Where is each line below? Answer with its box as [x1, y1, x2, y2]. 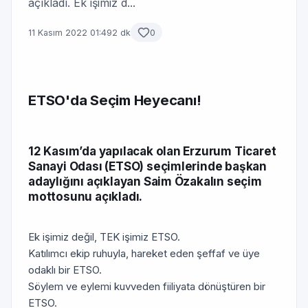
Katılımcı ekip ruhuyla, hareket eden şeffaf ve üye [28, 247, 260, 260]
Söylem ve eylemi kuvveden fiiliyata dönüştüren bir [28, 280, 265, 293]
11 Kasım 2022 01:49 [28, 27, 112, 38]
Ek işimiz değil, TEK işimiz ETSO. [28, 230, 180, 243]
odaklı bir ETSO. [28, 263, 102, 276]
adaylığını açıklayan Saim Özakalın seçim [28, 175, 262, 188]
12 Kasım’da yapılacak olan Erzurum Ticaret [28, 144, 276, 158]
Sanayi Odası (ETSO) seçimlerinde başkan [28, 159, 267, 173]
